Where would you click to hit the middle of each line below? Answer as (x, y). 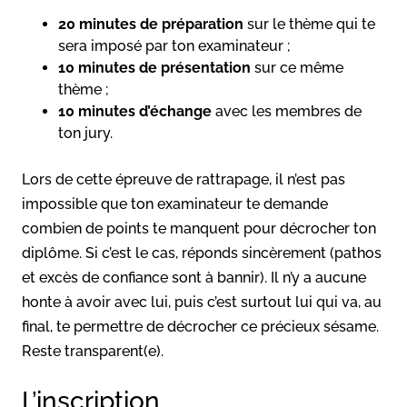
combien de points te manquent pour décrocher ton (199, 228)
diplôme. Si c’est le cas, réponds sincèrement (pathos (202, 253)
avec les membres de (287, 111)
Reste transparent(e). (93, 351)
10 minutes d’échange (135, 111)
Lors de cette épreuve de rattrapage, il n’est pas (184, 179)
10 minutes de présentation (154, 67)
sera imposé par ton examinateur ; (174, 45)
